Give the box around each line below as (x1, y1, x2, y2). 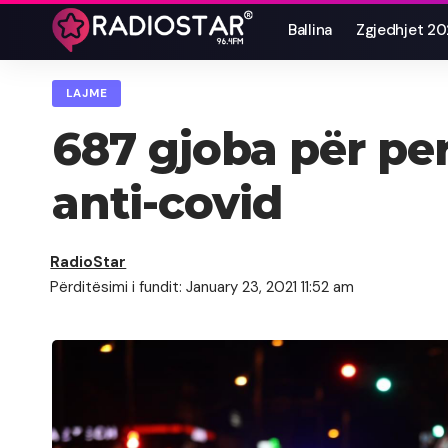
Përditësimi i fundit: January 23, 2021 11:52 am (50, 277, 355, 298)
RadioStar (50, 252, 127, 273)
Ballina (288, 20, 332, 40)
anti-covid (52, 175, 282, 231)
